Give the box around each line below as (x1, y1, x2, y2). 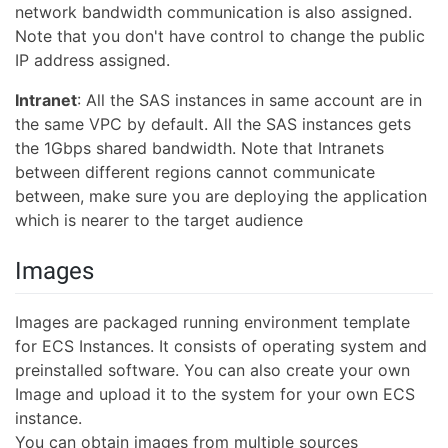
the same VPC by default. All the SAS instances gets (15, 113, 411, 134)
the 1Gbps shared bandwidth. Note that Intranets (15, 137, 384, 158)
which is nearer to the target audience (15, 209, 303, 230)
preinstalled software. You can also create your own (15, 360, 410, 381)
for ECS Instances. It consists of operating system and (15, 336, 427, 357)
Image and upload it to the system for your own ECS (15, 384, 415, 405)
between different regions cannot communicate (15, 161, 375, 182)
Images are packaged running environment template (15, 312, 410, 333)
